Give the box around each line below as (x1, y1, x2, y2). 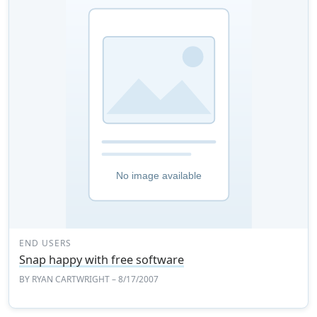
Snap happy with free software (19, 252, 185, 268)
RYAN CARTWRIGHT (32, 273, 110, 286)
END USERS (19, 237, 71, 250)
